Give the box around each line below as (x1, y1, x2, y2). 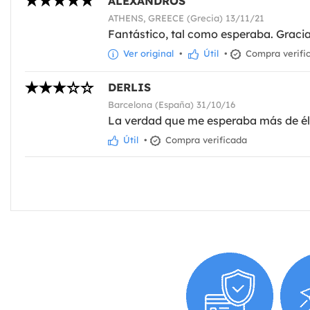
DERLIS (108, 80, 151, 94)
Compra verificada (163, 134, 247, 145)
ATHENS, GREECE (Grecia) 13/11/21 (108, 12, 264, 24)
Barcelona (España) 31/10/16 (108, 98, 235, 110)
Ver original (120, 47, 174, 59)
